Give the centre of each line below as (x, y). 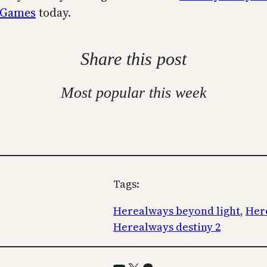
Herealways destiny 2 (167, 226)
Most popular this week (133, 92)
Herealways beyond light (177, 210)
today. (53, 12)
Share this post (133, 58)
